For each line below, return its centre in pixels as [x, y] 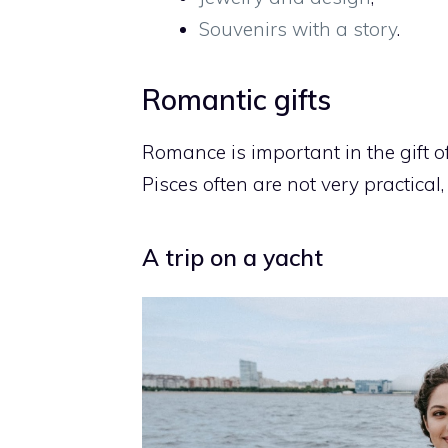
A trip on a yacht [232, 258]
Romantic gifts [236, 100]
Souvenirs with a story [298, 29]
